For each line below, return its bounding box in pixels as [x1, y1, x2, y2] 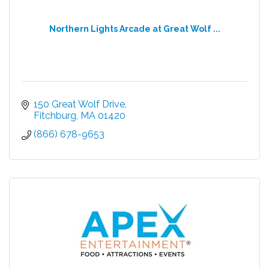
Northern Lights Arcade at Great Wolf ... [49, 23, 220, 34]
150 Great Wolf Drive [34, 98, 125, 110]
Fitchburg [34, 109, 76, 121]
